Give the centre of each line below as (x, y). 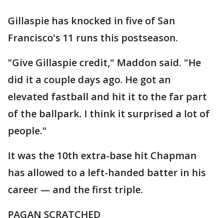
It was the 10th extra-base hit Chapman (102, 155)
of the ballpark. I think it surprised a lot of (109, 114)
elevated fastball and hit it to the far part (107, 97)
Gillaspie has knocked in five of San (91, 21)
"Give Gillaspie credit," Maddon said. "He (104, 63)
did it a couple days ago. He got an (89, 80)
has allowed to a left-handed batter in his (107, 173)
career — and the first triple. (75, 190)
